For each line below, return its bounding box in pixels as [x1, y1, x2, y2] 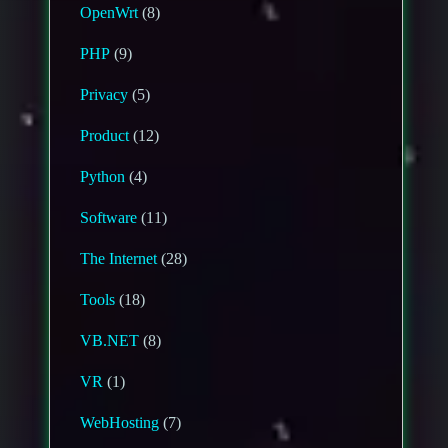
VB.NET [80, 332, 140, 350]
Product [80, 127, 130, 145]
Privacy [80, 86, 129, 104]
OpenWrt [80, 4, 139, 22]
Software [80, 209, 138, 227]
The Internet [80, 250, 158, 268]
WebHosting [80, 414, 160, 432]
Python [80, 168, 126, 186]
